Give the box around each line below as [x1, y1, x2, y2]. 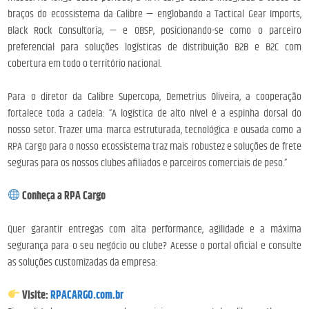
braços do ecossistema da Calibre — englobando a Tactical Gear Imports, [8, 5, 301, 23]
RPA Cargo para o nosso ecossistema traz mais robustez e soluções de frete [8, 137, 301, 155]
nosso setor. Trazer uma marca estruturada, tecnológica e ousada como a [8, 121, 301, 139]
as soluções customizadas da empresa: [8, 253, 159, 271]
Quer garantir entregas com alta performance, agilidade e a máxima [8, 220, 301, 238]
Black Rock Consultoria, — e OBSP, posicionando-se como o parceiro [8, 21, 301, 39]
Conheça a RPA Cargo [20, 187, 106, 205]
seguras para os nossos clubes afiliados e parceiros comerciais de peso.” [8, 154, 288, 172]
